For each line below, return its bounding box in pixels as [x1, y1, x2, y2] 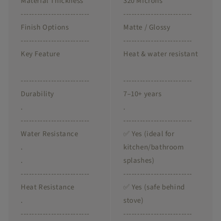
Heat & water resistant [123, 49, 198, 60]
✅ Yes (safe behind [123, 182, 185, 193]
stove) [123, 195, 144, 206]
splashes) [123, 155, 155, 166]
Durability [21, 89, 54, 100]
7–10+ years [123, 89, 162, 100]
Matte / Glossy [123, 22, 171, 33]
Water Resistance [21, 129, 78, 140]
